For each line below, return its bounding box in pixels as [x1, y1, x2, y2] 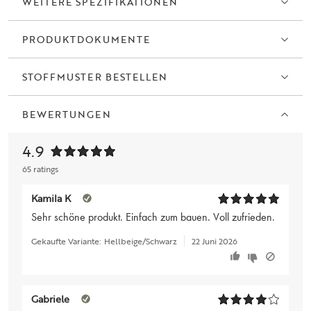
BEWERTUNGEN [22, 107, 111, 122]
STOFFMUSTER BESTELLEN [22, 69, 168, 85]
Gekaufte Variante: [31, 234, 101, 247]
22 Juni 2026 [191, 234, 237, 247]
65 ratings [22, 162, 58, 175]
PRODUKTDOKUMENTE [22, 32, 150, 47]
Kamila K [31, 190, 71, 205]
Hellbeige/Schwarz [103, 234, 177, 247]
